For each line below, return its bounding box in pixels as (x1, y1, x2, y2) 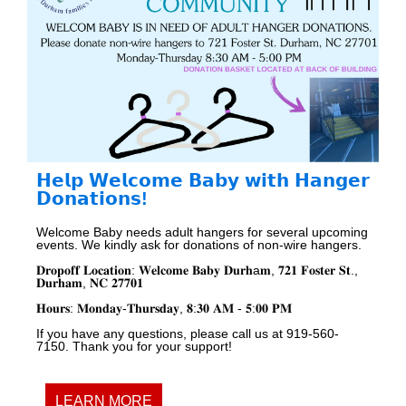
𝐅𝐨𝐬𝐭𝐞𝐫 (301, 262, 335, 277)
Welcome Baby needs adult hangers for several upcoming (36, 224, 368, 239)
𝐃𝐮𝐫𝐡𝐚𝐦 (36, 275, 82, 290)
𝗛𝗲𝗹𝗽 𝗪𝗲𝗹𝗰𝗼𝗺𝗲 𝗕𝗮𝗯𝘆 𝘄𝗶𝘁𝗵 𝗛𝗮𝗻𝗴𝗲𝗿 (36, 169, 370, 190)
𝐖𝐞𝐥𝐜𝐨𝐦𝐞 (139, 262, 188, 277)
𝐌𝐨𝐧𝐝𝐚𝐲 (77, 300, 122, 315)
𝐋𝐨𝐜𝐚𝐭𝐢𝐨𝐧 (83, 262, 131, 277)
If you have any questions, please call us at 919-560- (36, 325, 339, 341)
